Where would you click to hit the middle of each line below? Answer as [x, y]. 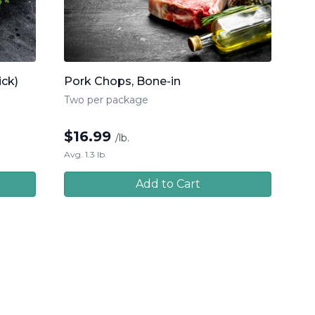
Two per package [106, 100]
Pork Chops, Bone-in [122, 82]
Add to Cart [168, 184]
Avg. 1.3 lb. [85, 155]
